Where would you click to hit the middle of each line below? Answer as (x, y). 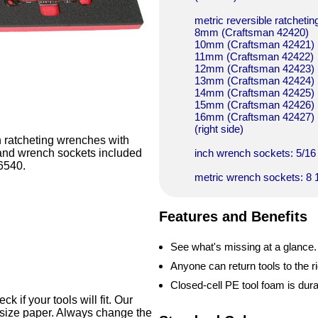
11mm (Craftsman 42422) (254, 56)
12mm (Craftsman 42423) (254, 68)
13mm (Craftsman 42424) (254, 80)
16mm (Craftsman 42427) (254, 116)
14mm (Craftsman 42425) (254, 92)
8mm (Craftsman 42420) (251, 32)
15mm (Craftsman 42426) (254, 104)
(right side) (219, 128)
